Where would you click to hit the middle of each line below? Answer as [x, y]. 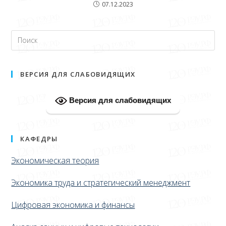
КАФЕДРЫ [39, 138]
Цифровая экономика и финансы [73, 205]
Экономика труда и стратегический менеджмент [101, 182]
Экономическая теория [55, 160]
